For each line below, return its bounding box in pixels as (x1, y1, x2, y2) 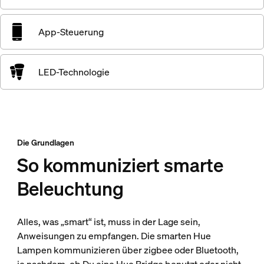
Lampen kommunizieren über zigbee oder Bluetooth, (16, 243, 239, 256)
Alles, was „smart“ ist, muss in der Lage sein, (16, 215, 200, 228)
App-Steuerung (38, 25, 104, 38)
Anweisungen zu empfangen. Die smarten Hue (16, 229, 211, 242)
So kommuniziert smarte (16, 153, 223, 177)
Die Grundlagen (16, 137, 74, 148)
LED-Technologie (38, 65, 110, 78)
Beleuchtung (16, 176, 124, 201)
